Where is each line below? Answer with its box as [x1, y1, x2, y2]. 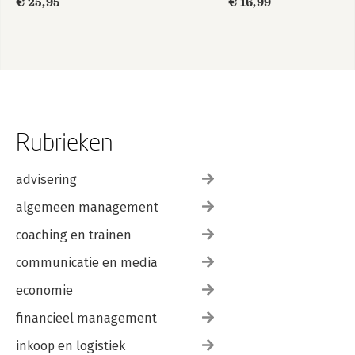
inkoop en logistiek [16, 338, 125, 353]
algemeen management [16, 200, 158, 215]
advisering [16, 172, 77, 187]
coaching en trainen [16, 227, 132, 242]
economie [16, 283, 73, 298]
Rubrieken [16, 128, 113, 155]
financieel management [16, 311, 157, 326]
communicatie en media [16, 255, 158, 270]
